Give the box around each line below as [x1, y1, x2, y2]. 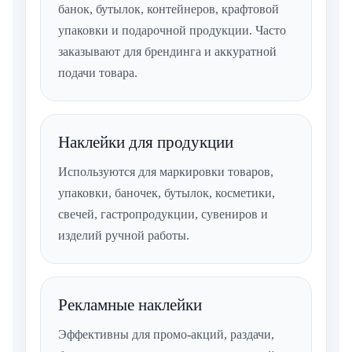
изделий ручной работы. [58, 229, 189, 243]
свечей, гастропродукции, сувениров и [58, 207, 268, 222]
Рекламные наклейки [58, 295, 202, 315]
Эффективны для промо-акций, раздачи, [58, 328, 274, 342]
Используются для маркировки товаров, [58, 165, 273, 179]
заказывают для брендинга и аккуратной [58, 45, 277, 59]
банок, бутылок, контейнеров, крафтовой [58, 2, 279, 16]
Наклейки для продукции [58, 133, 233, 152]
